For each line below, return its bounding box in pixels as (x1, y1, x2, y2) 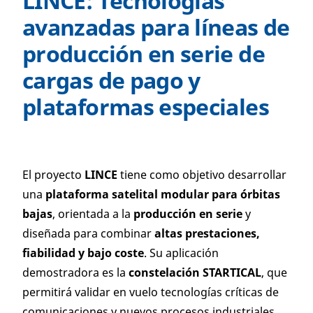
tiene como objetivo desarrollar (117, 167, 286, 182)
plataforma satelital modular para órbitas (45, 187, 280, 202)
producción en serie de (22, 38, 265, 68)
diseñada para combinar (22, 226, 154, 241)
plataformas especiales (22, 92, 269, 122)
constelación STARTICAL (129, 265, 261, 280)
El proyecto (22, 167, 85, 182)
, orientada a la (52, 206, 133, 221)
